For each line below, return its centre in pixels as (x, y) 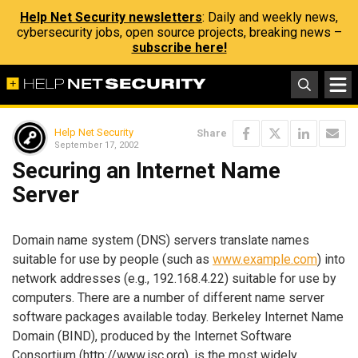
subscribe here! (179, 48)
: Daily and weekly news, (270, 17)
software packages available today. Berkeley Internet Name (178, 316)
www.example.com (265, 259)
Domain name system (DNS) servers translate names (161, 240)
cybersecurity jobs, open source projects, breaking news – (179, 32)
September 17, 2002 (96, 145)
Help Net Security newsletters (111, 17)
